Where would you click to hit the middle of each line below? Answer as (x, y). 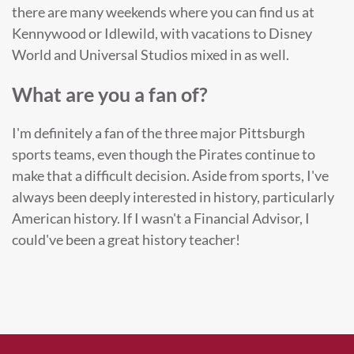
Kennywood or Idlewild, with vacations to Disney (162, 34)
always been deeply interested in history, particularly (173, 196)
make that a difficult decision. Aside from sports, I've (170, 175)
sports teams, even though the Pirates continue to (164, 154)
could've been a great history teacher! (126, 239)
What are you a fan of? (110, 94)
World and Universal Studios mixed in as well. (151, 55)
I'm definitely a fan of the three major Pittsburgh (158, 132)
